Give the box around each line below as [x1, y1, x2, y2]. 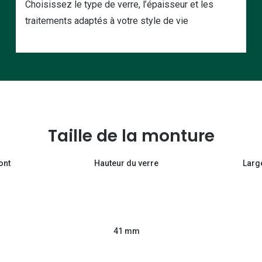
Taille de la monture [47, 125, 215, 148]
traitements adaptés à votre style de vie [25, 15, 188, 27]
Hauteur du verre [94, 158, 159, 168]
